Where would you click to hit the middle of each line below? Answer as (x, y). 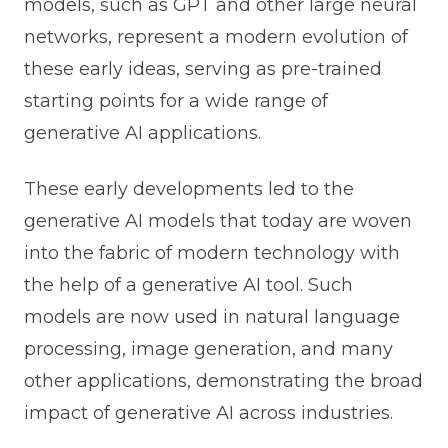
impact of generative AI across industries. (208, 413)
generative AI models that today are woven (217, 221)
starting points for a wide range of (175, 101)
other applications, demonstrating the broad (223, 381)
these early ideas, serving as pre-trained (202, 69)
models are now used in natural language (211, 317)
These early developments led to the (188, 189)
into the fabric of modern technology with (211, 253)
